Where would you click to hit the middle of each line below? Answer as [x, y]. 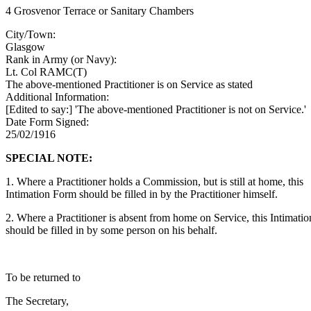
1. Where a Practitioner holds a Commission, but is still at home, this [154, 181]
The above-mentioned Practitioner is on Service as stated [129, 84]
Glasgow [25, 47]
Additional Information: [59, 96]
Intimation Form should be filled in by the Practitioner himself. [142, 194]
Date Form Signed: [49, 121]
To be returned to [43, 277]
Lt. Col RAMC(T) [46, 72]
